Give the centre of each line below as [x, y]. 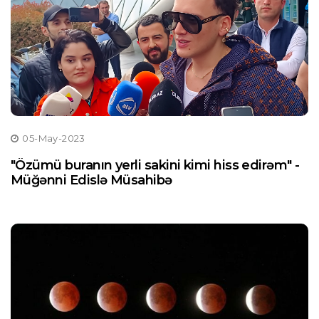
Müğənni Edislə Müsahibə [91, 180]
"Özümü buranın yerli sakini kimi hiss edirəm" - [155, 165]
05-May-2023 [54, 138]
